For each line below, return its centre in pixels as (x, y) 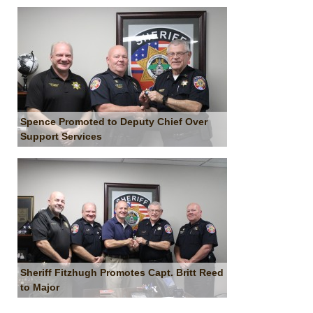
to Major (40, 287)
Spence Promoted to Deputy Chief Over (114, 121)
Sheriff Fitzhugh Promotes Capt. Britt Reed (122, 272)
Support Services (61, 136)
